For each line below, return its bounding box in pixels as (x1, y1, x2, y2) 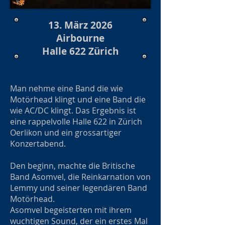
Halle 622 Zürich (42, 45, 119, 58)
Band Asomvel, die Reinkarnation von (10, 171, 151, 182)
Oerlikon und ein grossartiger (10, 127, 122, 138)
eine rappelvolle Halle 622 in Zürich (10, 116, 142, 127)
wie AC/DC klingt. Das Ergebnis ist (10, 105, 136, 116)
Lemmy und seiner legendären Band (10, 182, 147, 193)
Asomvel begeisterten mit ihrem (10, 204, 132, 215)
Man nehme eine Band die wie (10, 83, 123, 94)
